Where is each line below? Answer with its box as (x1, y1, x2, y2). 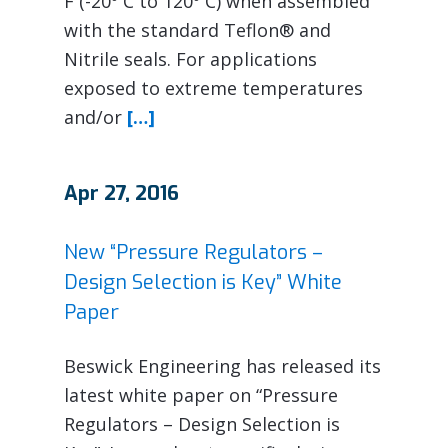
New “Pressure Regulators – (64, 238, 323, 266)
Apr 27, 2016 (64, 179, 179, 207)
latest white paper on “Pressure (64, 382, 338, 407)
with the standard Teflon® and (64, 17, 331, 42)
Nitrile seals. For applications (64, 46, 317, 71)
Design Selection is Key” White (64, 268, 342, 296)
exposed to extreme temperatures (64, 75, 363, 100)
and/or (64, 104, 127, 129)
